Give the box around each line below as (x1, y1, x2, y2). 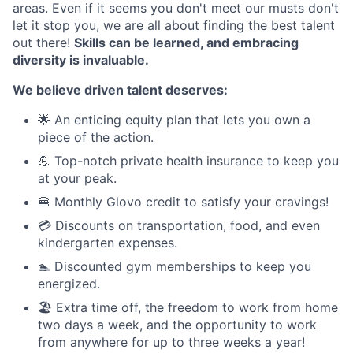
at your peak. (38, 169, 117, 186)
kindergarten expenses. (38, 234, 177, 251)
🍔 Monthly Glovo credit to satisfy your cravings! (38, 193, 329, 210)
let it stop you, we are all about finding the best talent (13, 17, 335, 33)
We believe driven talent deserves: (13, 81, 228, 98)
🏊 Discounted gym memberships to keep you (38, 258, 311, 274)
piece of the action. (38, 128, 154, 145)
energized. (38, 275, 100, 292)
